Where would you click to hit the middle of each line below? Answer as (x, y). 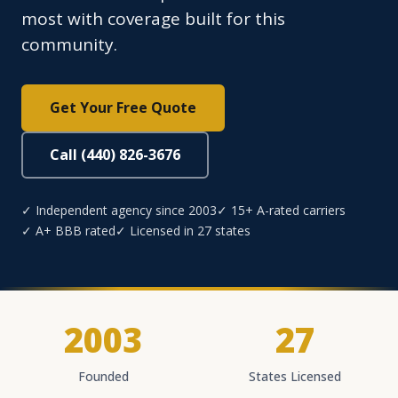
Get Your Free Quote (123, 108)
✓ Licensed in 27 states (183, 231)
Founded (103, 377)
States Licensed (295, 377)
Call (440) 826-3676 (115, 155)
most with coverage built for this (153, 19)
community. (69, 45)
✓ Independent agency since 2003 (119, 211)
